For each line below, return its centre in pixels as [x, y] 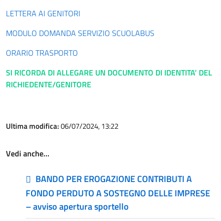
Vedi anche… [28, 153]
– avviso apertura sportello [77, 206]
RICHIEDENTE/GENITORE [49, 84]
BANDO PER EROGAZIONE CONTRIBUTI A [114, 179]
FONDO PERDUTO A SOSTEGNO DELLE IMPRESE [118, 193]
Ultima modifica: [33, 126]
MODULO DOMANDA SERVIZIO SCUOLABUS [80, 33]
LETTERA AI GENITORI [43, 13]
